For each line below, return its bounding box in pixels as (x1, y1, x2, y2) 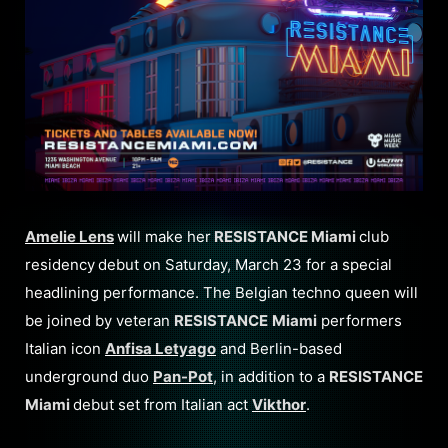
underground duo (25, 367, 153, 386)
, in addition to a (213, 367, 329, 386)
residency (25, 255, 95, 274)
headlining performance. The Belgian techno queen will (25, 283, 418, 302)
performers (317, 311, 402, 330)
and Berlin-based (216, 339, 342, 358)
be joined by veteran (25, 311, 174, 330)
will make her (117, 227, 211, 246)
